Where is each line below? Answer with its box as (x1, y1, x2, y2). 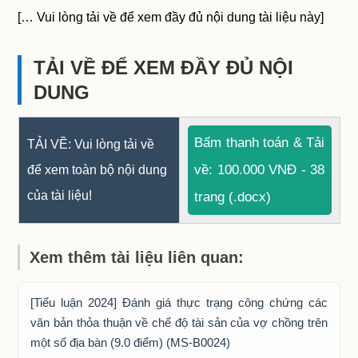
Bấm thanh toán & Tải (194, 135, 324, 151)
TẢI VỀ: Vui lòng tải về (26, 137, 154, 152)
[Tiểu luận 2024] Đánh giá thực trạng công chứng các (30, 296, 328, 310)
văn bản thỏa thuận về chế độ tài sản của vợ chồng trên (30, 316, 328, 330)
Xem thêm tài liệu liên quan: (30, 249, 245, 267)
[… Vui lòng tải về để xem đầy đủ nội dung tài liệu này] (18, 10, 324, 25)
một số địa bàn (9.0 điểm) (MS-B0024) (30, 336, 231, 350)
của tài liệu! (26, 189, 92, 203)
